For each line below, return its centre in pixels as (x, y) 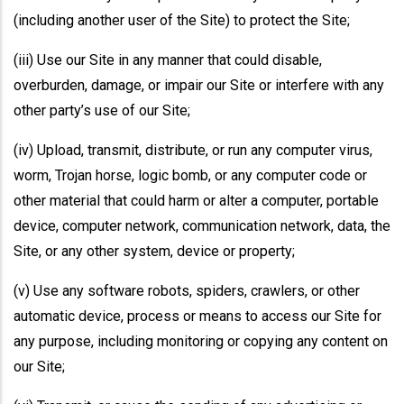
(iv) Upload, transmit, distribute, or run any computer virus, (193, 150)
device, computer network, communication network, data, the (202, 226)
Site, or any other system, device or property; (154, 251)
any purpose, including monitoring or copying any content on (201, 341)
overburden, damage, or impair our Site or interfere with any (199, 85)
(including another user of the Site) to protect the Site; (182, 20)
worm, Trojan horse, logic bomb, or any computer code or (190, 175)
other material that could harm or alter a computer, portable (196, 201)
